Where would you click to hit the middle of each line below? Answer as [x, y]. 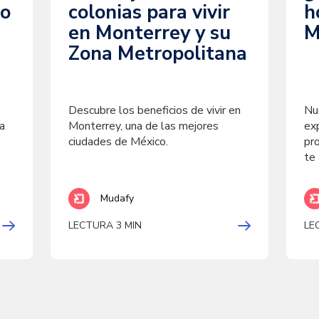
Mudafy [117, 198]
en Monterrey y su [149, 33]
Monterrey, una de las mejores [143, 126]
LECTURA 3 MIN [105, 225]
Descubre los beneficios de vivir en [154, 110]
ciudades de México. [118, 142]
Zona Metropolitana [157, 54]
